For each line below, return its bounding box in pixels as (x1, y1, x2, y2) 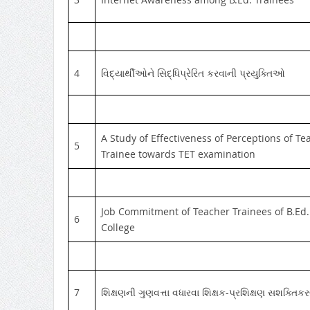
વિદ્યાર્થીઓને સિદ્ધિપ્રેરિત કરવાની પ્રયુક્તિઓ (100, 66, 285, 80)
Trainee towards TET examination (100, 147, 255, 161)
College (100, 220, 135, 234)
